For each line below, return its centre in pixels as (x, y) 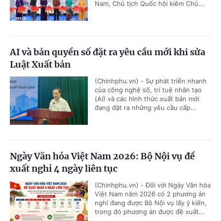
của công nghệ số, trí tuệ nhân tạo (148, 90)
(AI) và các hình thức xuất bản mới (147, 98)
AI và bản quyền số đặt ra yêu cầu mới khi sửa (108, 52)
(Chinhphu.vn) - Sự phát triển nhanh (151, 81)
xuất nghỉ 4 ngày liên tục (64, 168)
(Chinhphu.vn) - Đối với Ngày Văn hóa (153, 185)
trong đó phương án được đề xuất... (150, 211)
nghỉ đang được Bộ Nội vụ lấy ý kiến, (151, 203)
